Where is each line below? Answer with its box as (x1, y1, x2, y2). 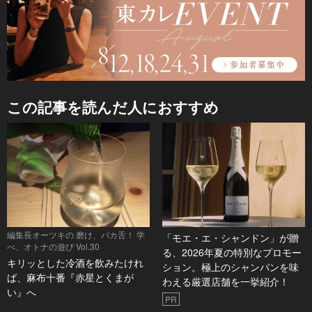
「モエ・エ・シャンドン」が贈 (162, 231, 299, 245)
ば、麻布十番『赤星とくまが (7, 270, 134, 285)
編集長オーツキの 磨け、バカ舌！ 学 (7, 228, 145, 241)
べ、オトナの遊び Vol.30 (7, 240, 100, 253)
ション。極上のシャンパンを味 (162, 260, 299, 274)
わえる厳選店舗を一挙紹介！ (162, 274, 289, 289)
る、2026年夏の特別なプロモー (162, 245, 302, 260)
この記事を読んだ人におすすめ (7, 96, 219, 118)
